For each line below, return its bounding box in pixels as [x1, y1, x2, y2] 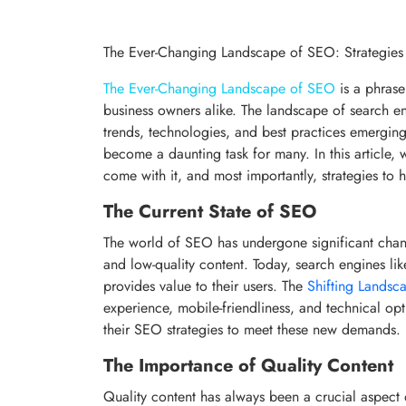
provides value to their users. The [103, 275, 307, 296]
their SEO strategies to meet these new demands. [103, 318, 401, 340]
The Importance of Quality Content [103, 352, 393, 379]
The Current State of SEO [103, 198, 316, 225]
